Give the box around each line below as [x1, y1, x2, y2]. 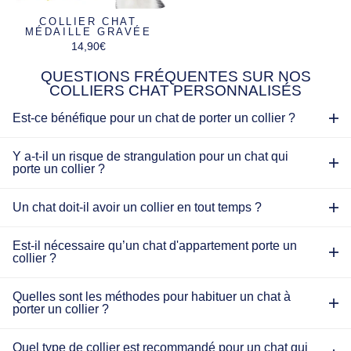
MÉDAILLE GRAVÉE [24, 25, 152, 38]
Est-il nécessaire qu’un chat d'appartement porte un [13, 238, 297, 252]
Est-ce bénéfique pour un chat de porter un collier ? [13, 110, 295, 125]
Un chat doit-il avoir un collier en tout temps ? [13, 200, 262, 214]
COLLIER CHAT [39, 15, 137, 27]
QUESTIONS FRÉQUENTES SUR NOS [40, 67, 311, 85]
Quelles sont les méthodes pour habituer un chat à [13, 289, 291, 303]
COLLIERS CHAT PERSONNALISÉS [49, 81, 302, 99]
